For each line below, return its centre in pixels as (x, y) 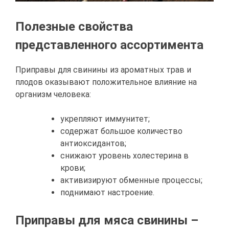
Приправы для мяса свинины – (107, 221)
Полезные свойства (74, 26)
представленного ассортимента (109, 45)
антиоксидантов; (93, 144)
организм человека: (53, 95)
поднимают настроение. (107, 193)
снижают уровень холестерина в (124, 156)
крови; (73, 168)
